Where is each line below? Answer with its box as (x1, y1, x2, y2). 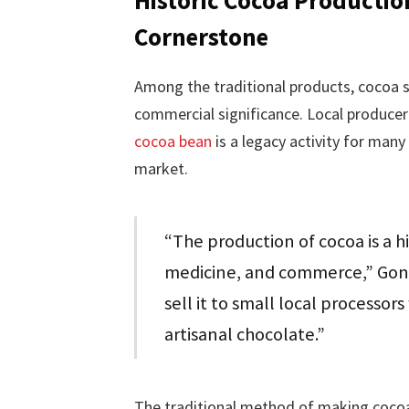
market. (133, 158, 188, 180)
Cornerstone (133, 20, 268, 52)
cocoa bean (133, 131, 212, 152)
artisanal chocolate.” (163, 322, 325, 347)
